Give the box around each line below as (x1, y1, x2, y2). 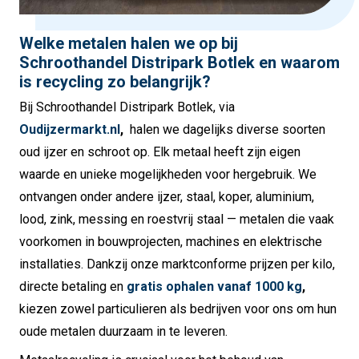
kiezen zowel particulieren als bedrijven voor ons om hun (19, 301, 337, 317)
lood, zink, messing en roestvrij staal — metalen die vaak (19, 211, 334, 227)
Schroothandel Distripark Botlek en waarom (19, 52, 340, 72)
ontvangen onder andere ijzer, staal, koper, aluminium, (19, 188, 314, 204)
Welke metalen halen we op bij (19, 33, 238, 53)
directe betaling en (19, 278, 127, 294)
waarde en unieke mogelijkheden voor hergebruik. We (19, 166, 317, 182)
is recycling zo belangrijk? (19, 71, 211, 91)
